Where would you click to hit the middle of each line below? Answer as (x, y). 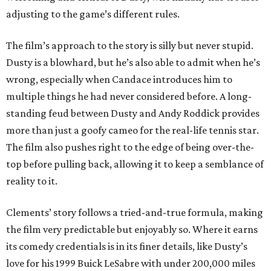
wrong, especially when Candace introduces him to (119, 80)
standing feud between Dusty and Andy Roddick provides (133, 113)
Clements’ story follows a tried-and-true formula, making (135, 213)
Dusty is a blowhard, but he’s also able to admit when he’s (133, 63)
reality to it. (32, 181)
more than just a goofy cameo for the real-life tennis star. (132, 130)
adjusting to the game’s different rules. (93, 14)
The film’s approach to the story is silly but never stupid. (130, 46)
